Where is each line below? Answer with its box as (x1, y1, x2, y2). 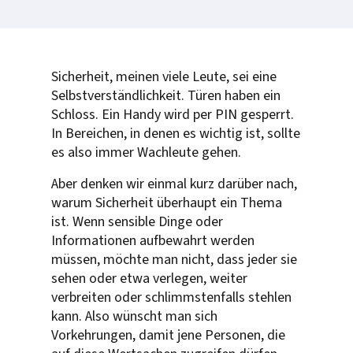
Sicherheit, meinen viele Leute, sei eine (51, 66, 277, 87)
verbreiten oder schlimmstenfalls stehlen (51, 287, 292, 307)
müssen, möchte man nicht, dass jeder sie (51, 249, 297, 269)
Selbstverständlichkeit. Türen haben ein (51, 85, 281, 106)
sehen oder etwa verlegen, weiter (51, 268, 247, 288)
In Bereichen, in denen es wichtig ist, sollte (51, 123, 300, 143)
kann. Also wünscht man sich (51, 306, 217, 326)
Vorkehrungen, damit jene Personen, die (51, 325, 285, 345)
